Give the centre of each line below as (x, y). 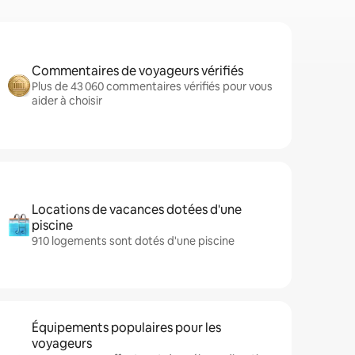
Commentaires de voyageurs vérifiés (137, 71)
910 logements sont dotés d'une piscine (133, 241)
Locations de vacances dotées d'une (137, 210)
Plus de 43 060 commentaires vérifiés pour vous (152, 86)
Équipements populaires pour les (126, 328)
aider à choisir (67, 101)
